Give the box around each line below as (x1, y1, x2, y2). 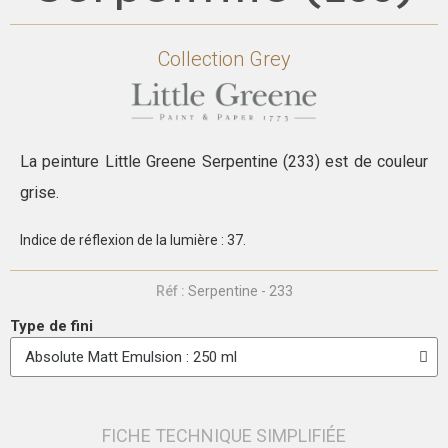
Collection (157, 47, 249, 71)
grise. (20, 183, 59, 203)
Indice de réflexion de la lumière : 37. (20, 232, 246, 249)
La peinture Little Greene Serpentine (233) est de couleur (20, 152, 428, 172)
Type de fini (10, 317, 93, 336)
